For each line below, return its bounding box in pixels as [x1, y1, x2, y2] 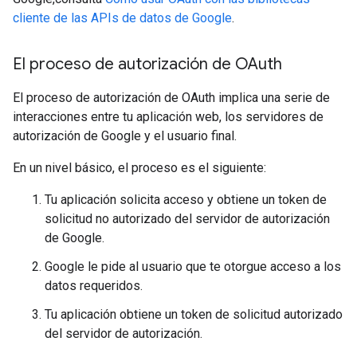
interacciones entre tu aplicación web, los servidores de [13, 109, 324, 124]
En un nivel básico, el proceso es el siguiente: [13, 160, 266, 175]
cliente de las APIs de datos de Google [13, 10, 232, 25]
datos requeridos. [45, 278, 143, 293]
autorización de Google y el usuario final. [13, 128, 237, 143]
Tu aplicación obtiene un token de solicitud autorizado [45, 307, 343, 322]
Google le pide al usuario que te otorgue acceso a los [45, 259, 341, 274]
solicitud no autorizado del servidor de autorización [45, 211, 330, 226]
